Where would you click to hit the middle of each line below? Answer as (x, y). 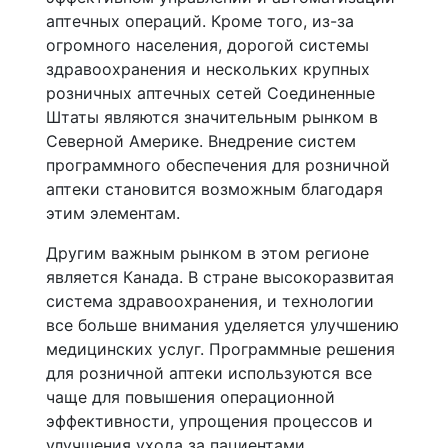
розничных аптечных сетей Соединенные (210, 93)
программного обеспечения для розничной (218, 165)
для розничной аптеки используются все (209, 373)
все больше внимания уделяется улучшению (222, 325)
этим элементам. (113, 213)
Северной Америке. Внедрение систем (201, 141)
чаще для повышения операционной (190, 397)
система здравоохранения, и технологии (210, 301)
